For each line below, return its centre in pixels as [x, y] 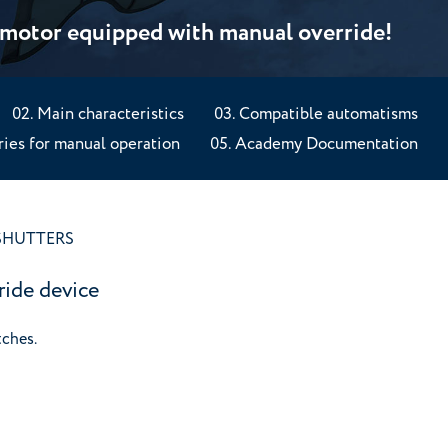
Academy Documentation [326, 143]
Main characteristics [110, 113]
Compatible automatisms [328, 113]
